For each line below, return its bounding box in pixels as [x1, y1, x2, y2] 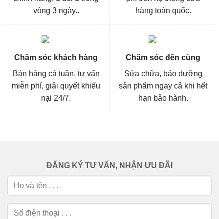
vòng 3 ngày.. [33, 6, 79, 15]
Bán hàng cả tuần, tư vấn [12, 69, 100, 78]
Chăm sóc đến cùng [126, 53, 200, 62]
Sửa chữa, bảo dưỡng [124, 69, 202, 78]
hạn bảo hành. [138, 94, 188, 103]
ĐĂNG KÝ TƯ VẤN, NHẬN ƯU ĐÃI [46, 161, 173, 170]
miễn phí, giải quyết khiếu [12, 82, 100, 90]
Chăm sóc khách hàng [14, 53, 98, 62]
